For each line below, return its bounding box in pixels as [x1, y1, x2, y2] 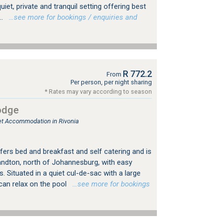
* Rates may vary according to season [44, 88, 152, 95]
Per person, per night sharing [70, 78, 152, 86]
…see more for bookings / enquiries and [4, 13, 137, 22]
